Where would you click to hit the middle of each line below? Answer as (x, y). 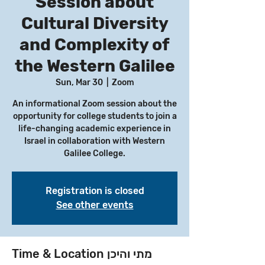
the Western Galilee (95, 66)
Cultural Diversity (95, 23)
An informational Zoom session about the (95, 104)
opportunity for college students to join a (95, 116)
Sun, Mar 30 (79, 83)
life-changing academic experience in (95, 129)
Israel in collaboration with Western (95, 141)
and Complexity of (95, 45)
